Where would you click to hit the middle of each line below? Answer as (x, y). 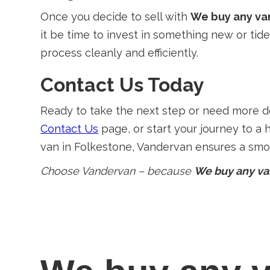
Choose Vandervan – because (118, 171)
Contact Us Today (123, 85)
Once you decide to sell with (116, 17)
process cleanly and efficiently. (120, 53)
